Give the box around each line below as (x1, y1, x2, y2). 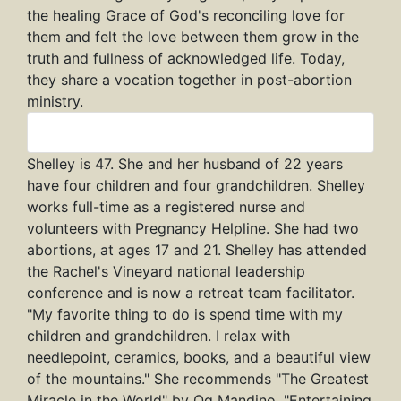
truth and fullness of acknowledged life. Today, (27, 49, 345, 68)
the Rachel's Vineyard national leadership (27, 262, 305, 281)
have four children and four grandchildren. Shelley (27, 176, 365, 195)
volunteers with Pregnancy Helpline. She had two (27, 219, 359, 238)
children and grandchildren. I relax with (27, 327, 290, 346)
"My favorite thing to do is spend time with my (27, 305, 343, 324)
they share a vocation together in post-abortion (27, 71, 352, 90)
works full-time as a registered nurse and (27, 198, 305, 217)
